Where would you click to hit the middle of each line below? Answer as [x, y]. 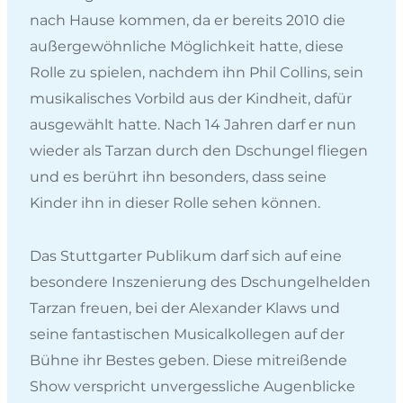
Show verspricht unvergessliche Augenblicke [193, 386]
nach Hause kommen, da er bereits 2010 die [188, 21]
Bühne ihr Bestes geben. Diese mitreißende [188, 360]
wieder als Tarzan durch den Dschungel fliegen [199, 151]
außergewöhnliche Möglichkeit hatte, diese [187, 47]
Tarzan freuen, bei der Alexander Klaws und [185, 308]
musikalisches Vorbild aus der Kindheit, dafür [191, 99]
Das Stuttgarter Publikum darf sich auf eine [186, 255]
